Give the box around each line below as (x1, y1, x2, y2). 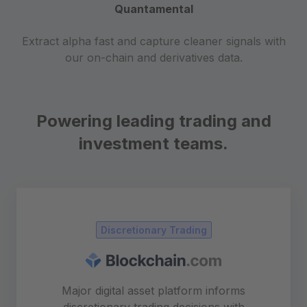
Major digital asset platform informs (62, 283, 245, 297)
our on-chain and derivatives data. (64, 50, 243, 64)
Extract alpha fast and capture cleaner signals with (21, 34, 286, 48)
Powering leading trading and (36, 110, 271, 131)
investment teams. (79, 133, 228, 153)
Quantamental (114, 1, 193, 16)
